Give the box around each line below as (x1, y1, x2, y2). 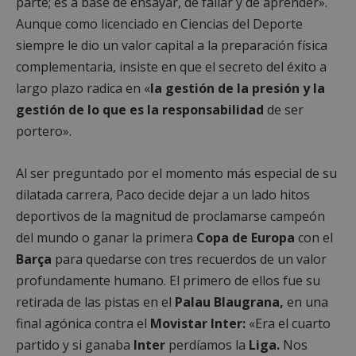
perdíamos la (165, 335, 249, 354)
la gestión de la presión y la (150, 79, 325, 97)
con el (295, 228, 333, 246)
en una (284, 292, 328, 311)
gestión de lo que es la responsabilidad (16, 100, 264, 118)
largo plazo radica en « (16, 79, 150, 97)
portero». (16, 122, 72, 140)
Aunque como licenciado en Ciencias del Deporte (16, 14, 303, 33)
